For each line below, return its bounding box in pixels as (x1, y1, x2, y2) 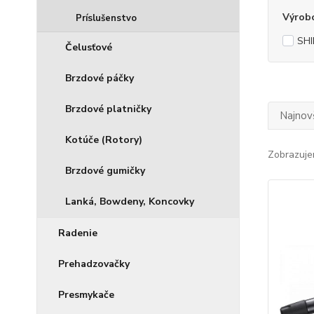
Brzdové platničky (65, 102, 151, 116)
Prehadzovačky (58, 257, 130, 271)
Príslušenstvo (76, 12, 137, 25)
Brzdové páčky (65, 71, 134, 85)
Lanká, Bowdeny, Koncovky (65, 195, 194, 208)
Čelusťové (65, 41, 112, 54)
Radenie (58, 226, 97, 240)
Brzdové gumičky (65, 164, 145, 177)
